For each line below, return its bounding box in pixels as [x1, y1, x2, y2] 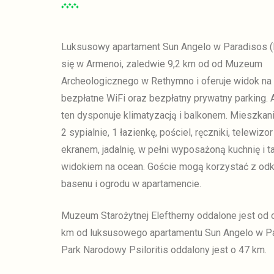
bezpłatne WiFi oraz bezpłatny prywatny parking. [61, 92, 268, 105]
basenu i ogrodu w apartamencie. [61, 178, 201, 190]
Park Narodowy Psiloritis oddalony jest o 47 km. [61, 244, 267, 256]
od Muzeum [212, 58, 262, 70]
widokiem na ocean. [61, 161, 145, 173]
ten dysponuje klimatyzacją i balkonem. [61, 109, 228, 122]
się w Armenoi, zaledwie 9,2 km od [61, 58, 209, 70]
